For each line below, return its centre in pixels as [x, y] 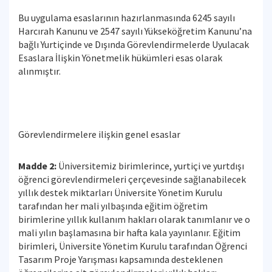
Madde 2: [37, 166]
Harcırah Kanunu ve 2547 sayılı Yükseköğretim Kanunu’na [135, 31]
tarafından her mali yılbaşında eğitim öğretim [113, 206]
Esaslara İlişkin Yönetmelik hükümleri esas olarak [120, 58]
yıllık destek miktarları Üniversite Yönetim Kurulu [120, 192]
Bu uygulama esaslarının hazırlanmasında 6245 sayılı [127, 18]
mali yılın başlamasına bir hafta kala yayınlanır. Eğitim [129, 233]
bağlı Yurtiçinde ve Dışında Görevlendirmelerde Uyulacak [134, 44]
